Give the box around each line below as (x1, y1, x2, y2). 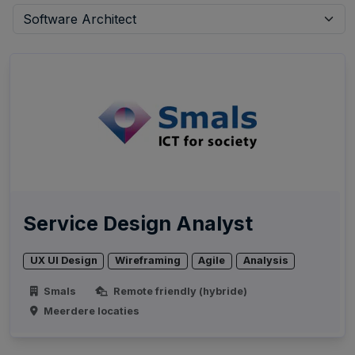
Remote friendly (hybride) (110, 284, 247, 297)
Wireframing (115, 254, 181, 267)
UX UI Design (29, 254, 97, 267)
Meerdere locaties (41, 304, 140, 317)
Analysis (242, 254, 288, 267)
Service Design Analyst (23, 212, 253, 236)
